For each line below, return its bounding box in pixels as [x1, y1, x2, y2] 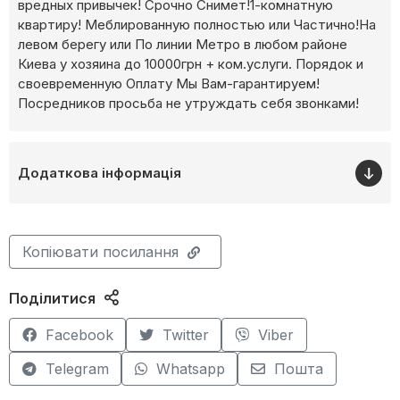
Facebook [45, 326, 113, 345]
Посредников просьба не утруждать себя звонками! [18, 95, 359, 112]
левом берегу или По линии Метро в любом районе [18, 36, 347, 54]
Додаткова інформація [18, 164, 181, 182]
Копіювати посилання [21, 243, 179, 262]
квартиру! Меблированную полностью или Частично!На [18, 16, 376, 34]
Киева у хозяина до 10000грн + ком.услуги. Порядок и [18, 55, 363, 73]
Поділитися [9, 289, 96, 308]
